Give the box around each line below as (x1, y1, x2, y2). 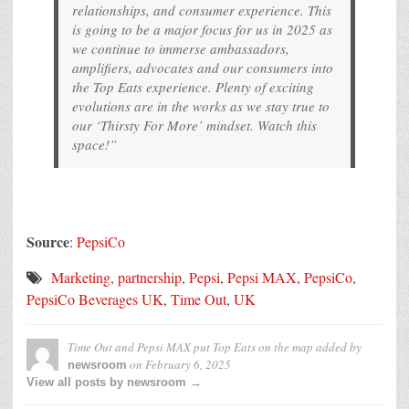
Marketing (51, 267, 110, 288)
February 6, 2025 (145, 356, 231, 373)
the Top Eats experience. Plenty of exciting (72, 78, 314, 97)
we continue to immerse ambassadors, (72, 39, 289, 58)
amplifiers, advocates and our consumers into (72, 58, 333, 78)
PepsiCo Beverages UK (26, 289, 163, 309)
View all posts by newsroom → (26, 375, 202, 390)
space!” (72, 135, 117, 154)
